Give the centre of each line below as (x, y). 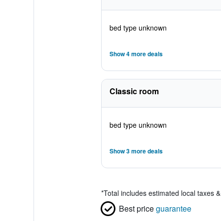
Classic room (134, 91)
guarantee (173, 208)
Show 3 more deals (136, 151)
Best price (136, 208)
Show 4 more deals (136, 54)
